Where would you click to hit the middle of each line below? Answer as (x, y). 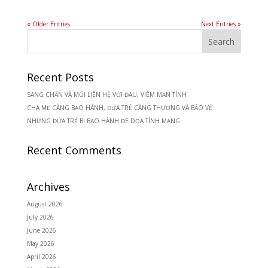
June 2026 (41, 231)
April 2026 (41, 257)
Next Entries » (221, 24)
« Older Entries (48, 24)
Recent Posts (60, 77)
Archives (48, 187)
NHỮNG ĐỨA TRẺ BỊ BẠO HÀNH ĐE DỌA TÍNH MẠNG (103, 121)
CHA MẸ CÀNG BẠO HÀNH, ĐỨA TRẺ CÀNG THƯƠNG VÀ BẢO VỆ (119, 108)
